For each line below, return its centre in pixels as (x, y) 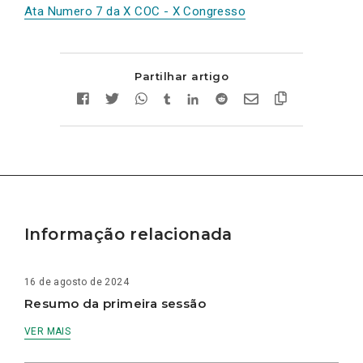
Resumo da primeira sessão (115, 303)
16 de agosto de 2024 (77, 282)
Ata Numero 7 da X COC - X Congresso (135, 11)
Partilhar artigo (181, 76)
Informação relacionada (128, 234)
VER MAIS (48, 331)
